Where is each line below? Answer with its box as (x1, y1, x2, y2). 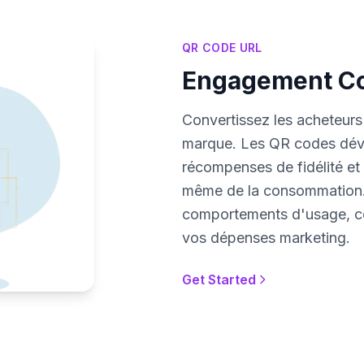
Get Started (182, 271, 256, 288)
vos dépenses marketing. (182, 228, 350, 246)
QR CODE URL (182, 40, 262, 54)
